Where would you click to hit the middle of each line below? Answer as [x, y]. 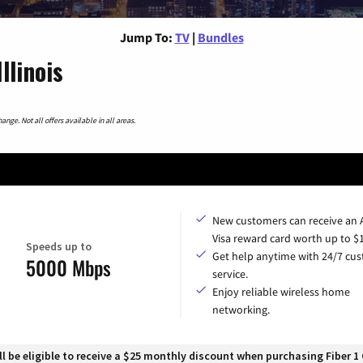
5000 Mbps [68, 268]
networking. [241, 309]
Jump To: [146, 37]
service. [230, 273]
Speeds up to [59, 247]
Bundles [220, 37]
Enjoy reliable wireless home [281, 291]
